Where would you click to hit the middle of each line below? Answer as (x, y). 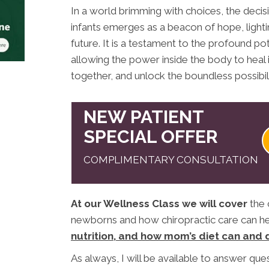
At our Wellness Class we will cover (159, 203)
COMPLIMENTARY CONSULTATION (171, 159)
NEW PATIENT (144, 116)
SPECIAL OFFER (151, 136)
